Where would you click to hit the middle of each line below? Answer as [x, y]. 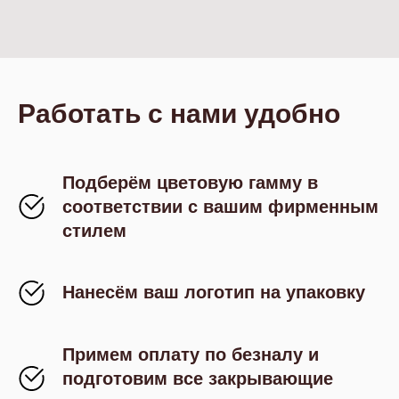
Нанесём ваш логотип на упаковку [214, 292]
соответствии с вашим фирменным [220, 206]
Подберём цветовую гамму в [190, 182]
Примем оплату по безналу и [191, 354]
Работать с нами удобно [179, 113]
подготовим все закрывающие [198, 378]
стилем [94, 230]
